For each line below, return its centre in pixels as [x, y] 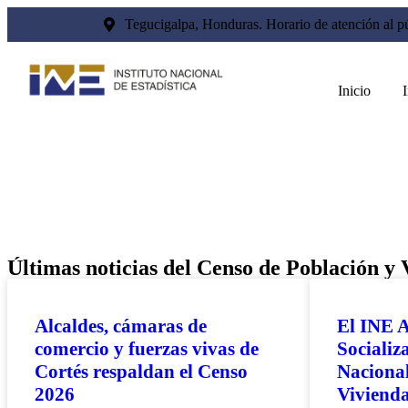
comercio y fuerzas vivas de [147, 349]
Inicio [354, 91]
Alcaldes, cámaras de [121, 326]
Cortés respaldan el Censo [141, 372]
